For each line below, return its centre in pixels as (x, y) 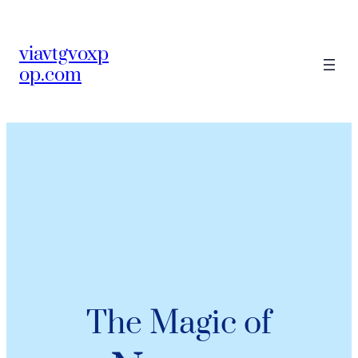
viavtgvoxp (64, 54)
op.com (50, 75)
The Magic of (179, 324)
